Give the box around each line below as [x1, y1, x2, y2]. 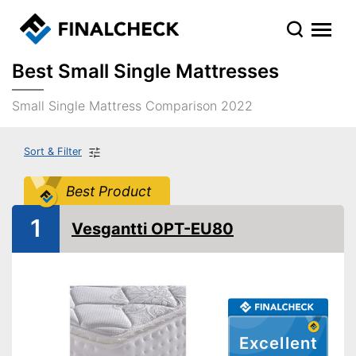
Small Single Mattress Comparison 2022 [12, 98, 253, 114]
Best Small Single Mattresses [12, 60, 279, 83]
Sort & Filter [24, 145, 82, 157]
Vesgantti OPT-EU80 [72, 219, 234, 238]
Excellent [239, 333, 317, 354]
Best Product [65, 182, 151, 199]
